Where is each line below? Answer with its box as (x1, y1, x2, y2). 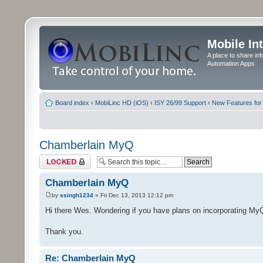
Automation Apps (207, 60, 255, 67)
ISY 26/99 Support (154, 99, 206, 106)
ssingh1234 (60, 192, 93, 199)
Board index (55, 99, 89, 106)
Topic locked (39, 154, 75, 161)
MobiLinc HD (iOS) (95, 99, 149, 106)
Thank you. (45, 227, 83, 237)
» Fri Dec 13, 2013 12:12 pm (93, 192, 173, 199)
